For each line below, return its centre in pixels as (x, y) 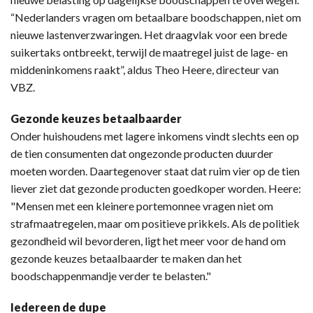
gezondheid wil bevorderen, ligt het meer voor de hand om (148, 240)
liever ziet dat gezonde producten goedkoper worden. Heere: (156, 188)
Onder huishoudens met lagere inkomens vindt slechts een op (155, 136)
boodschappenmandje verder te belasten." (111, 275)
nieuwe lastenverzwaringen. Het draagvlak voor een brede (149, 34)
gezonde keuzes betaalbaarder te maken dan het (126, 258)
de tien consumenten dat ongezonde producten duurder (142, 153)
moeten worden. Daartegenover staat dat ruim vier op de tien (155, 170)
